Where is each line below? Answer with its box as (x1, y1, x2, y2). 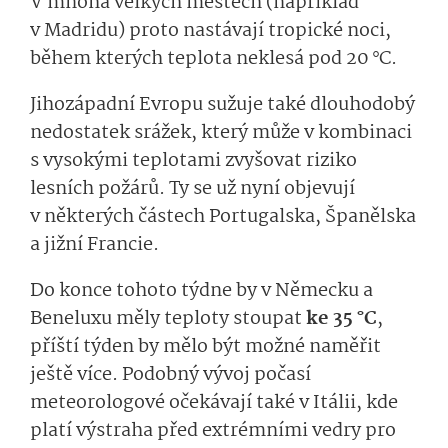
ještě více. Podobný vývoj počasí (30, 360, 311, 391)
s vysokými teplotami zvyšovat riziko (30, 146, 357, 177)
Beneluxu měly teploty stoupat (30, 304, 306, 335)
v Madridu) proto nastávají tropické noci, (30, 16, 391, 47)
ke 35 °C (306, 304, 377, 335)
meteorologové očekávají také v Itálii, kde (30, 388, 398, 419)
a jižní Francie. (30, 230, 163, 261)
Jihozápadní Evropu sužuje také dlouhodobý (30, 90, 415, 121)
